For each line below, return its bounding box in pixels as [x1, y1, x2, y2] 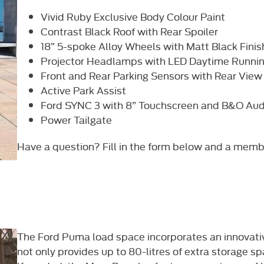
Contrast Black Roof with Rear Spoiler [41, 23, 218, 38]
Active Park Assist [41, 82, 126, 97]
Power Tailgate [41, 111, 112, 127]
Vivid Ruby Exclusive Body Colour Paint [41, 8, 225, 24]
